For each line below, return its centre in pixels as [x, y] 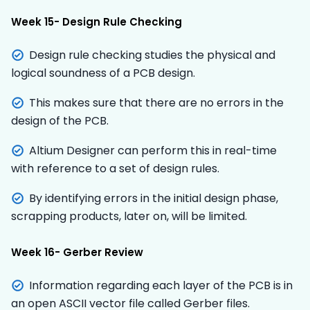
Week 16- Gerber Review [77, 252]
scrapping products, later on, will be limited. [129, 216]
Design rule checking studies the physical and [152, 55]
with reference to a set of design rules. [115, 168]
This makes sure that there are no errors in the [156, 102]
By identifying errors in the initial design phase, [154, 198]
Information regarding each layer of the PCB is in [161, 285]
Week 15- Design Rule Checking [97, 21]
